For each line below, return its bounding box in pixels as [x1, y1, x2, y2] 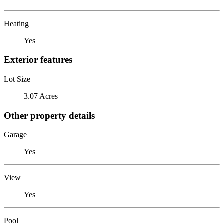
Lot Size [4, 74, 30, 83]
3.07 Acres [24, 91, 58, 100]
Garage [4, 130, 27, 139]
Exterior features [4, 54, 72, 65]
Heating [4, 19, 29, 28]
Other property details [4, 110, 95, 121]
